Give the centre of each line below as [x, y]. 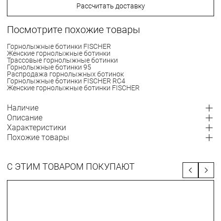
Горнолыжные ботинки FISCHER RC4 [66, 81]
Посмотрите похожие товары [74, 30]
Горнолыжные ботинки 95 [49, 67]
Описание [25, 118]
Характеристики [37, 128]
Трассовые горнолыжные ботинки [62, 60]
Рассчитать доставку [110, 6]
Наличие [23, 108]
